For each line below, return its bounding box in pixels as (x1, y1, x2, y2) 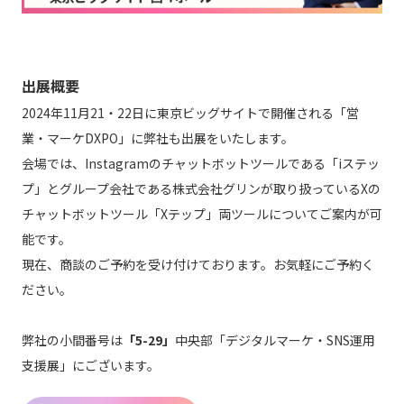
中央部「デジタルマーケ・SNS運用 (175, 330, 375, 349)
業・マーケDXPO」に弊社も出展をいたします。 (22, 128, 294, 147)
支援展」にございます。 (22, 355, 160, 374)
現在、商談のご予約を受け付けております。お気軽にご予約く (22, 254, 374, 273)
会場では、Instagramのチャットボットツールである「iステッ (22, 153, 380, 172)
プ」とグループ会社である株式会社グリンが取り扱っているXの (22, 179, 381, 197)
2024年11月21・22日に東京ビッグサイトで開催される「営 (22, 103, 359, 122)
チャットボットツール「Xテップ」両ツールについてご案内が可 (22, 204, 382, 223)
